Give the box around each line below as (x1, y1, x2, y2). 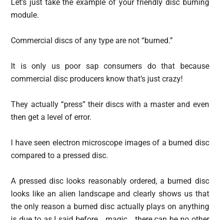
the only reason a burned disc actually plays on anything (11, 202, 209, 211)
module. (11, 10, 39, 20)
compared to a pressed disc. (11, 151, 109, 160)
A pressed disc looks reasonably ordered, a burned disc (11, 176, 209, 186)
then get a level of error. (11, 112, 92, 122)
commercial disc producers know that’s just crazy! (11, 74, 183, 83)
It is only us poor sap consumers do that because (11, 61, 209, 71)
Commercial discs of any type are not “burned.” (11, 36, 173, 45)
